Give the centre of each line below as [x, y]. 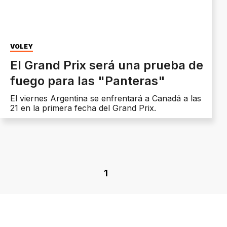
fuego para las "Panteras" [88, 81]
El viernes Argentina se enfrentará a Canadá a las [106, 99]
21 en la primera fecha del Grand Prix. [83, 108]
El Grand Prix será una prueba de [107, 65]
